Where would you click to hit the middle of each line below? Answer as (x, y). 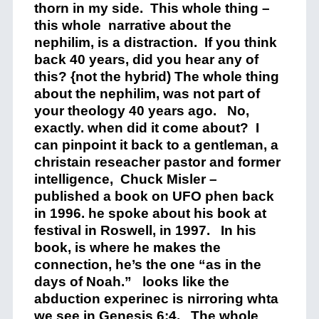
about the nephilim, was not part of (147, 94)
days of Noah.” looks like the (131, 282)
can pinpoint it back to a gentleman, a (156, 145)
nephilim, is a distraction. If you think (155, 42)
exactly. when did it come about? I (146, 128)
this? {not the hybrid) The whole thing (156, 77)
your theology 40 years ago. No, (141, 111)
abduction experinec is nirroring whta (156, 299)
